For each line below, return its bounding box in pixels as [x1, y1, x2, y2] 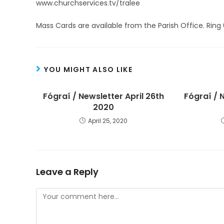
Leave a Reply [36, 165, 98, 178]
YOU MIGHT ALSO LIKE [44, 64, 133, 74]
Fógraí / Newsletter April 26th [42, 90, 164, 102]
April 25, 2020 [87, 116, 127, 125]
